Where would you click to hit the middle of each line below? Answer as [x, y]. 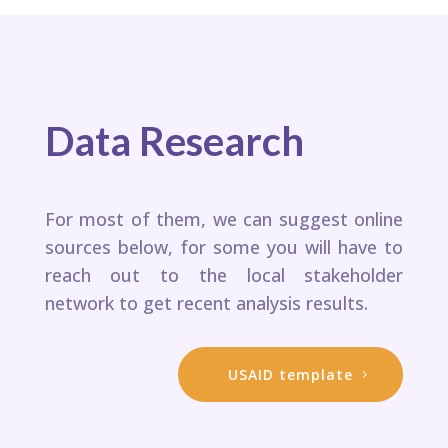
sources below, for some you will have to [224, 247]
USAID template [291, 375]
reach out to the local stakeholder [224, 275]
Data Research [174, 141]
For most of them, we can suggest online [224, 219]
